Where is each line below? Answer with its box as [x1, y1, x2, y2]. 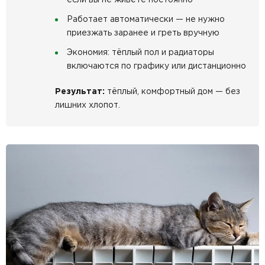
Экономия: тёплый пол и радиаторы [67, 49, 214, 56]
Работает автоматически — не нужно [67, 15, 225, 23]
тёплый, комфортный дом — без [105, 88, 240, 95]
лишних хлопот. [55, 101, 120, 109]
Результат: [55, 88, 105, 95]
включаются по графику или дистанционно [67, 62, 246, 70]
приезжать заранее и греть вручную [67, 29, 219, 37]
